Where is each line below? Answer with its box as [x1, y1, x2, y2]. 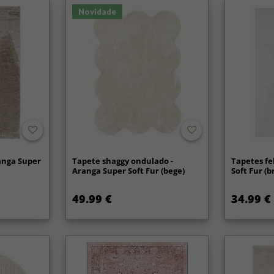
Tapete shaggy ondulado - [72, 155, 174, 166]
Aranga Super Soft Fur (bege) [72, 165, 185, 176]
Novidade [78, 6, 117, 17]
